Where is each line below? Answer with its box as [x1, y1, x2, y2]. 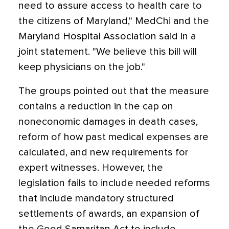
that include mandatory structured [18, 193, 174, 203]
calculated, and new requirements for [18, 147, 188, 157]
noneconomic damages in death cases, [18, 117, 198, 127]
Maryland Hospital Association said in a [18, 31, 196, 41]
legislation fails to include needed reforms [18, 178, 210, 188]
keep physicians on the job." [18, 62, 145, 72]
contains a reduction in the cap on [18, 101, 173, 111]
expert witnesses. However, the [18, 163, 163, 173]
